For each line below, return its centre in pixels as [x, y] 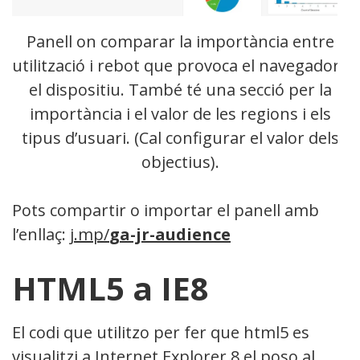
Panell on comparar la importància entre [180, 41]
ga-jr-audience [170, 234]
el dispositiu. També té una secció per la [180, 89]
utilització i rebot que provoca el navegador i [180, 65]
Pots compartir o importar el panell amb [166, 210]
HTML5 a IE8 [110, 288]
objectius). [180, 162]
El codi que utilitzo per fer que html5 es [161, 332]
